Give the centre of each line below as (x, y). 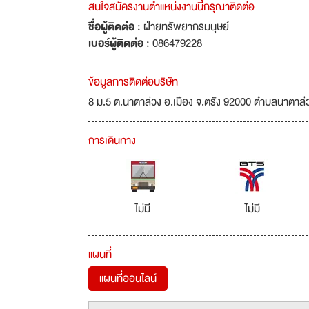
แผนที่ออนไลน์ (128, 279)
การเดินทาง (112, 141)
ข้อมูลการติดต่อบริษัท (133, 82)
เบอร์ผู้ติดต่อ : (120, 43)
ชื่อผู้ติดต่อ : (116, 27)
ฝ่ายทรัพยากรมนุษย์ (186, 27)
